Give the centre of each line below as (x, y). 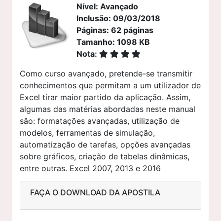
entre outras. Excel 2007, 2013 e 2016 (90, 168)
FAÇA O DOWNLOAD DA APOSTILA (95, 192)
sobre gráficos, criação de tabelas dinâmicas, (105, 156)
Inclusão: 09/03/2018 (118, 18)
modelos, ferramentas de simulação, (87, 132)
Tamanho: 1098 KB (113, 42)
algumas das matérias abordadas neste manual (108, 109)
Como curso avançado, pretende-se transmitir (106, 73)
